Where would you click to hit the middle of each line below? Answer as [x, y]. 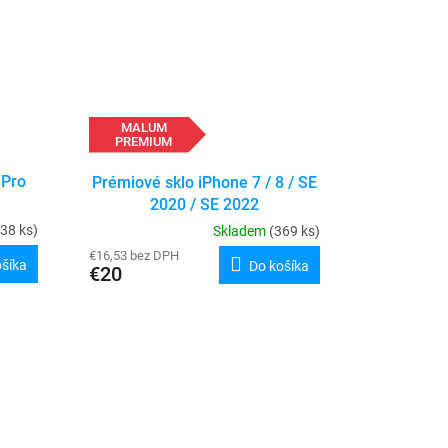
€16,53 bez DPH [133, 255]
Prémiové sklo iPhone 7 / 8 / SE [204, 182]
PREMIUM [144, 141]
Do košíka [278, 265]
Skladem [240, 230]
